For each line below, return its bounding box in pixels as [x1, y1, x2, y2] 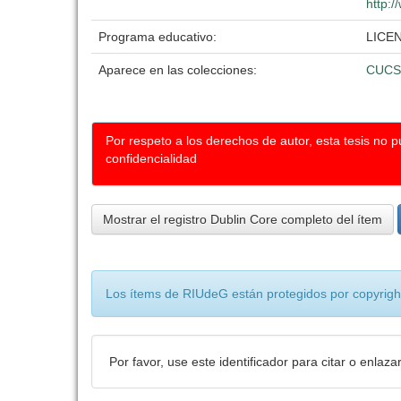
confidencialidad [106, 151, 197, 166]
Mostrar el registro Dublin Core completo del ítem [103, 212, 382, 226]
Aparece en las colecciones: [98, 63, 257, 77]
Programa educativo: [98, 30, 220, 44]
